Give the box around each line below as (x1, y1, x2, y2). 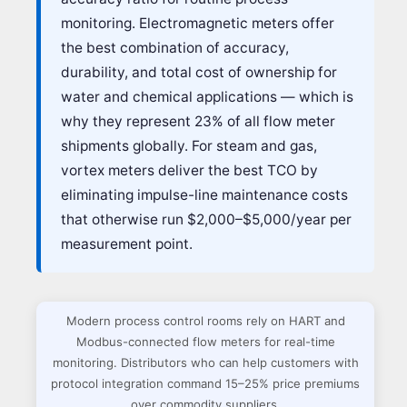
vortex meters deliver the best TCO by (61, 161, 318, 179)
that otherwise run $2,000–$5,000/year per (61, 210, 352, 228)
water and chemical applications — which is (61, 87, 353, 105)
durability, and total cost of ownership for (61, 63, 337, 81)
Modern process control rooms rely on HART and (65, 313, 345, 328)
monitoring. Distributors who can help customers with (52, 354, 359, 370)
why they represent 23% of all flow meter (61, 112, 335, 130)
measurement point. (61, 234, 193, 253)
